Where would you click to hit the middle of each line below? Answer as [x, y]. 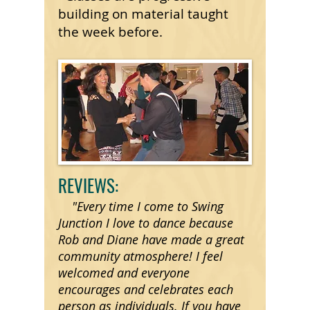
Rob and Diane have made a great [151, 239]
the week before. [110, 32]
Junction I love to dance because [146, 223]
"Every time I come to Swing [141, 206]
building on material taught [143, 14]
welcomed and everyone [124, 273]
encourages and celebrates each [146, 289]
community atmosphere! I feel [140, 256]
